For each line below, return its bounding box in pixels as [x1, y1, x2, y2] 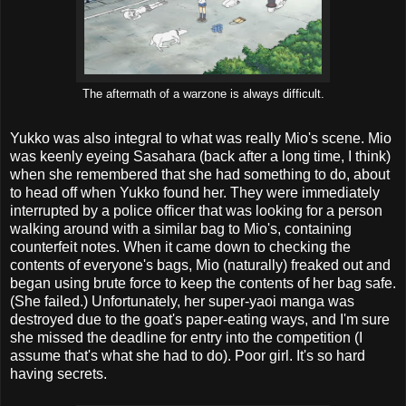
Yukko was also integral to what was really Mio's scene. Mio [10, 130, 391, 147]
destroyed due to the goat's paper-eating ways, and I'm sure [10, 312, 390, 328]
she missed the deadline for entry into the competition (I [10, 330, 362, 346]
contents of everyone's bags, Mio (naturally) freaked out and [10, 257, 391, 274]
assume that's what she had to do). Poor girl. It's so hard [10, 348, 365, 364]
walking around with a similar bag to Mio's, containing [10, 221, 352, 237]
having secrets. [10, 366, 107, 382]
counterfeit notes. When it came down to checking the [10, 239, 351, 256]
